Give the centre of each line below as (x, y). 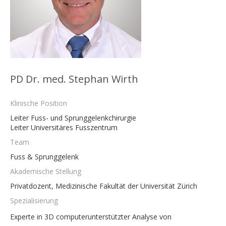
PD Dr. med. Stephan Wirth (74, 79)
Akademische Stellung (46, 171)
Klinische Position (39, 103)
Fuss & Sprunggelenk (44, 157)
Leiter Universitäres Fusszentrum (64, 127)
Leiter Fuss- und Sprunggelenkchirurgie (73, 118)
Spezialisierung (34, 201)
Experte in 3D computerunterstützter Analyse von (91, 217)
